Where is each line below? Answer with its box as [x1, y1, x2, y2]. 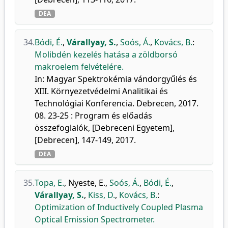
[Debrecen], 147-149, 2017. [35, 134, 136, 146]
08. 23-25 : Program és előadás [35, 110, 152, 121]
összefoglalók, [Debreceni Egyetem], [35, 122, 175, 133]
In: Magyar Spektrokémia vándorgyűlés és [35, 73, 197, 84]
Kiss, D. [88, 189, 115, 201]
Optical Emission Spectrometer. [35, 214, 155, 225]
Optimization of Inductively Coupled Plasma [35, 202, 203, 213]
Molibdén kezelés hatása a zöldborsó [35, 49, 178, 60]
